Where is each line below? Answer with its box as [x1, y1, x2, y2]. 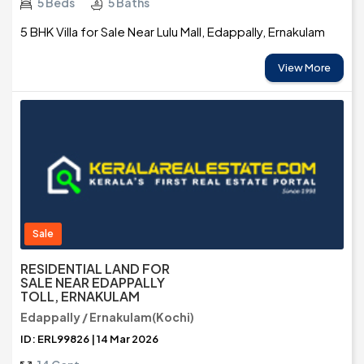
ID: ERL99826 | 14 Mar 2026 [20, 332, 158, 346]
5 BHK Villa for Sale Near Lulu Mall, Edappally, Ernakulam [20, 24, 325, 40]
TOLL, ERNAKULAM [20, 288, 140, 305]
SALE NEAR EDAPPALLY [20, 274, 165, 292]
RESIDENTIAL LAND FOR [20, 260, 170, 278]
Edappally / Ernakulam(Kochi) [20, 310, 194, 325]
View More [278, 61, 331, 75]
